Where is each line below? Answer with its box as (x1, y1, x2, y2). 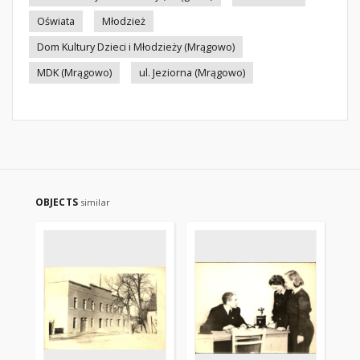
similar (80, 196, 110, 208)
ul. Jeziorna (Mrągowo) (139, 66, 245, 80)
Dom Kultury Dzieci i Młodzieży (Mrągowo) (37, 40, 235, 54)
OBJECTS (35, 195, 80, 209)
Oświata (37, 14, 75, 28)
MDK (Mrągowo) (37, 66, 112, 80)
